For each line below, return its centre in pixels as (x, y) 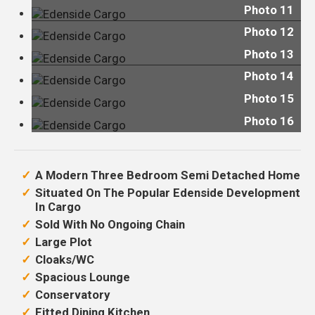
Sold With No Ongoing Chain (110, 224)
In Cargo (58, 206)
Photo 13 (269, 54)
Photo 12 (269, 32)
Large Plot (64, 242)
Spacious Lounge (83, 277)
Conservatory (72, 294)
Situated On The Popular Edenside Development (168, 192)
